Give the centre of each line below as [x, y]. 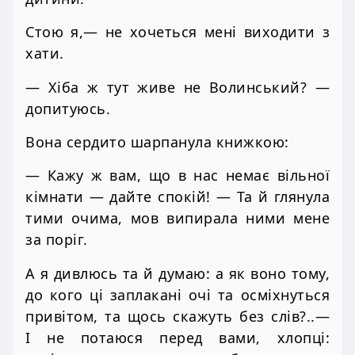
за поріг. [57, 240]
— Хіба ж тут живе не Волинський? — [177, 87]
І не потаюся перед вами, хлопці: [177, 337]
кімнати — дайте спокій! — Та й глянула [177, 197]
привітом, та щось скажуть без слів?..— [177, 316]
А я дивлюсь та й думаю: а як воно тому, [177, 273]
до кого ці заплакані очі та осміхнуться [177, 294]
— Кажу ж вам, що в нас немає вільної [177, 176]
